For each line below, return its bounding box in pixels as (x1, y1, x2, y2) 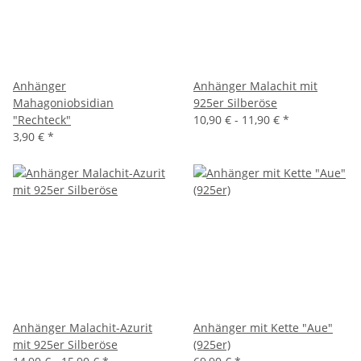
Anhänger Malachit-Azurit (13, 320, 152, 335)
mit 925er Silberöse (13, 337, 118, 352)
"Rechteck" (13, 112, 71, 127)
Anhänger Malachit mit (193, 78, 317, 93)
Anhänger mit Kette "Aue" (193, 320, 333, 335)
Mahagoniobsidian (13, 95, 114, 110)
